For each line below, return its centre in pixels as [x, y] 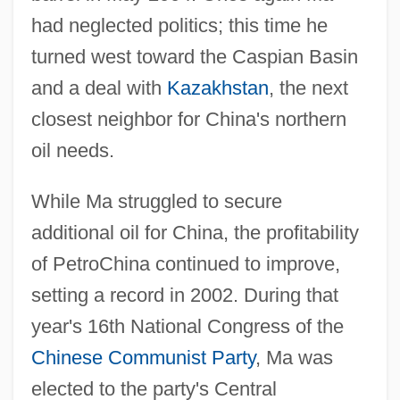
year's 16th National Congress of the [187, 326]
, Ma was [294, 357]
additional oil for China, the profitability [195, 232]
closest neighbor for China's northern [188, 119]
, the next [308, 87]
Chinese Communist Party [143, 357]
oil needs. [72, 150]
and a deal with [99, 87]
